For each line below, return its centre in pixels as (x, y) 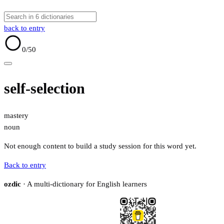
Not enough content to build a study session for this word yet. (100, 146)
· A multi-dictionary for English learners (84, 184)
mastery (16, 116)
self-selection (44, 88)
